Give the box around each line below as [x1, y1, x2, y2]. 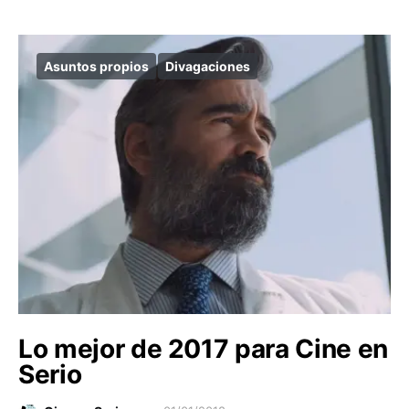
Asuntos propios [44, 58, 149, 74]
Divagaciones [165, 58, 250, 74]
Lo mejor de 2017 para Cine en [18, 333, 388, 364]
